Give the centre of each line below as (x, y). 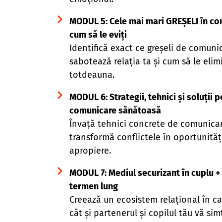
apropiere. (90, 150)
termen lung (93, 186)
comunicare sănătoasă (115, 110)
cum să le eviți (98, 34)
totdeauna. (92, 75)
